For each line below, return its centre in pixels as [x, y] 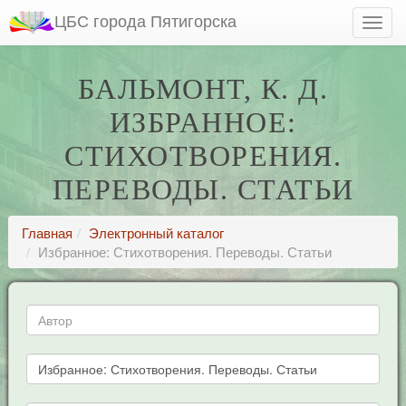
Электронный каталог [156, 232]
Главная [47, 232]
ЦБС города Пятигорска [145, 20]
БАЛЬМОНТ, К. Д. [203, 89]
